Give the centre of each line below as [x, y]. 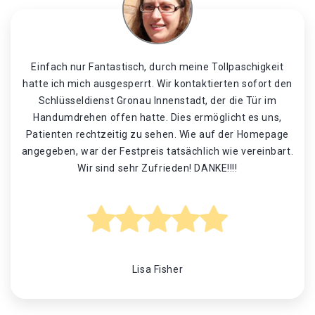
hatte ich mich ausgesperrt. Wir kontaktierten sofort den [157, 84]
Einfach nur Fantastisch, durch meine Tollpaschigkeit [157, 67]
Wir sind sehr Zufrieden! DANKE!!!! [157, 168]
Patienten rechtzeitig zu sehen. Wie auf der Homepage [157, 134]
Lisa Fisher [157, 269]
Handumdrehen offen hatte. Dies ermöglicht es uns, [157, 117]
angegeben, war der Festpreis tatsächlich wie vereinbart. [157, 151]
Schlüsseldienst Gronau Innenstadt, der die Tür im [157, 101]
